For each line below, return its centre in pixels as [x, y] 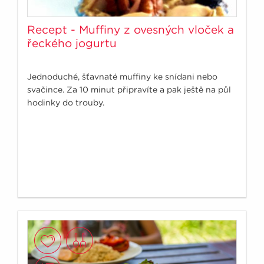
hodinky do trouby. [66, 102]
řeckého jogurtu [72, 43]
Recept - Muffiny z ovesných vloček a [131, 29]
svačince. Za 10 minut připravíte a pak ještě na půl [129, 89]
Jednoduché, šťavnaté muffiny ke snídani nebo [122, 76]
